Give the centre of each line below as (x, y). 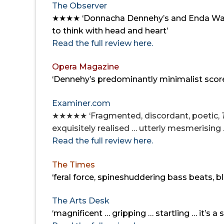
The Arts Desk (81, 201)
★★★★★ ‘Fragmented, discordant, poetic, (137, 116)
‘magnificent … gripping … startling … (125, 213)
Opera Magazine (85, 67)
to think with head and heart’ (110, 30)
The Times (73, 164)
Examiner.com (81, 103)
